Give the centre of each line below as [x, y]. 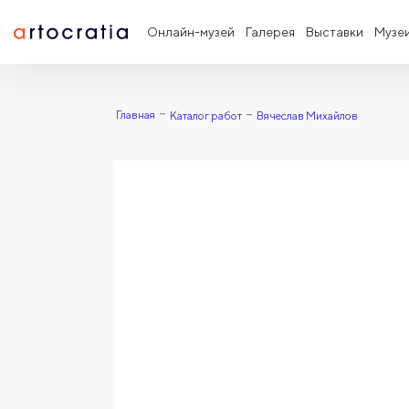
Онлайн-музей [191, 32]
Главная [135, 115]
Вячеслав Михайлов [307, 115]
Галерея [270, 32]
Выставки [335, 32]
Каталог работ [205, 115]
